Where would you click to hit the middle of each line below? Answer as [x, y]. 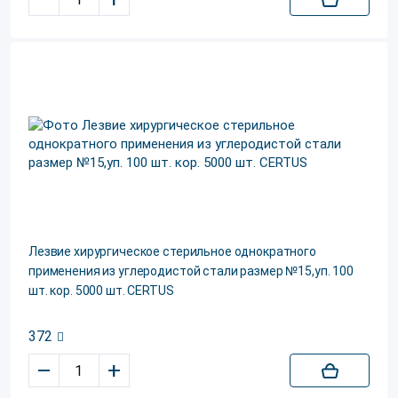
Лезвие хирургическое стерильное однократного [172, 251]
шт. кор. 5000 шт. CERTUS [101, 291]
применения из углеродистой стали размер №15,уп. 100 [191, 271]
